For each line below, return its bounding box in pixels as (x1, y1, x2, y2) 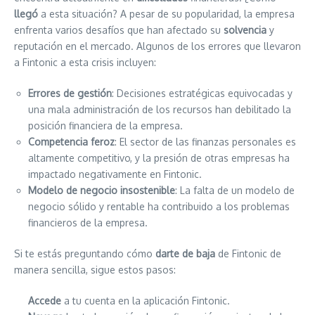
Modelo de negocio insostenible (28, 184, 175, 196)
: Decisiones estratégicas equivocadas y (112, 87, 292, 99)
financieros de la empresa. (28, 217, 148, 229)
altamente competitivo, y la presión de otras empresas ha (28, 152, 290, 164)
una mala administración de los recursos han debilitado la (28, 103, 291, 115)
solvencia (224, 24, 266, 36)
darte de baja (155, 247, 215, 259)
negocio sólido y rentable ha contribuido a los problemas (28, 200, 290, 212)
